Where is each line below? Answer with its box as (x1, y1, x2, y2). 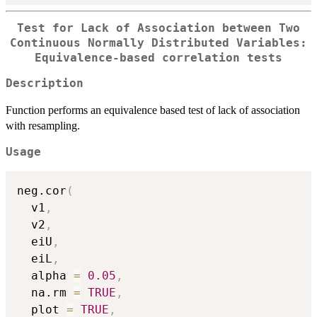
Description (6, 77, 83, 91)
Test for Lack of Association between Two (17, 21, 300, 35)
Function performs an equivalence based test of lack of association (6, 104, 300, 117)
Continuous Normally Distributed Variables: (10, 36, 307, 50)
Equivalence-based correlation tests (35, 51, 282, 64)
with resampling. (6, 120, 80, 132)
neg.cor (17, 183, 67, 197)
